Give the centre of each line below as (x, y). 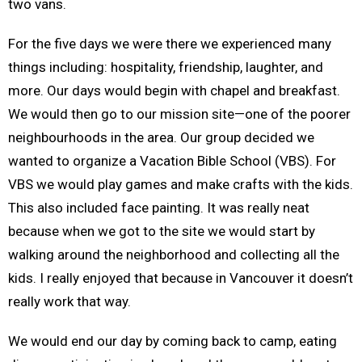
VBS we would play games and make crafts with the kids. (181, 185)
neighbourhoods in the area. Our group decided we (161, 138)
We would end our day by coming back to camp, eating (173, 341)
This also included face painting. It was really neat (159, 208)
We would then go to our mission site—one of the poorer (179, 114)
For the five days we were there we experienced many (170, 44)
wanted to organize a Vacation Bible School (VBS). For (172, 161)
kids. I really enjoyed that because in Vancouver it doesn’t (181, 278)
